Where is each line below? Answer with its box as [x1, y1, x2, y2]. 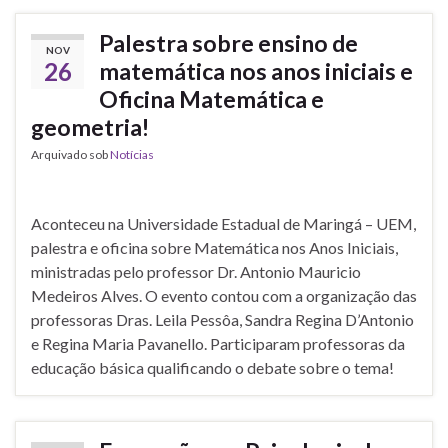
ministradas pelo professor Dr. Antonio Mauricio [31, 262, 361, 282]
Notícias [110, 147, 154, 163]
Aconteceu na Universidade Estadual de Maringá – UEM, [31, 214, 416, 234]
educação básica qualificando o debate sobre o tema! [31, 358, 394, 378]
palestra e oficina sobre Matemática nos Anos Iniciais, [31, 238, 398, 258]
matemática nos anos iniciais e [99, 57, 413, 86]
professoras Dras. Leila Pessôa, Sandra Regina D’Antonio [31, 310, 414, 330]
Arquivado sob [31, 147, 110, 163]
